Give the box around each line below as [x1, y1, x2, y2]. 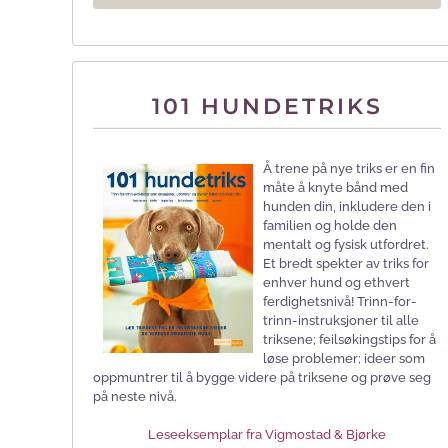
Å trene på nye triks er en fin [263, 161, 435, 177]
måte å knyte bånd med [263, 180, 408, 196]
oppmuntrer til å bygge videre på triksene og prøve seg [93, 370, 431, 386]
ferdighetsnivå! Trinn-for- [263, 294, 417, 310]
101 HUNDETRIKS [151, 92, 383, 120]
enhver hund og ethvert [263, 275, 410, 291]
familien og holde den [263, 218, 397, 234]
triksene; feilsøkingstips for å [263, 332, 436, 348]
